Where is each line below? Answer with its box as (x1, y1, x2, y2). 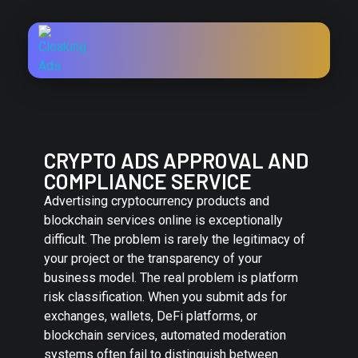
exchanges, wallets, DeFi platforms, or (44, 308, 257, 324)
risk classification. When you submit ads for (44, 289, 287, 304)
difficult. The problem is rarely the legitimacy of (44, 232, 305, 247)
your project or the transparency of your (44, 251, 262, 266)
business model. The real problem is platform (44, 270, 298, 285)
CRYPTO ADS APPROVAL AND (44, 148, 308, 173)
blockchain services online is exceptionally (44, 213, 283, 228)
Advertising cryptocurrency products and (44, 193, 269, 209)
